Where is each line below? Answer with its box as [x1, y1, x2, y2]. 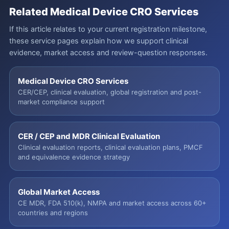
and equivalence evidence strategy [17, 153, 130, 162]
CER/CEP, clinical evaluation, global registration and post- [17, 87, 201, 96]
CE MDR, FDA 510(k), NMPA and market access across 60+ [17, 199, 207, 208]
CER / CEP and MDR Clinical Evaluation [17, 131, 160, 142]
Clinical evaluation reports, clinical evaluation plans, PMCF [17, 143, 203, 152]
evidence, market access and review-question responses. [9, 48, 208, 57]
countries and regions [17, 209, 88, 217]
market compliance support [17, 97, 105, 106]
